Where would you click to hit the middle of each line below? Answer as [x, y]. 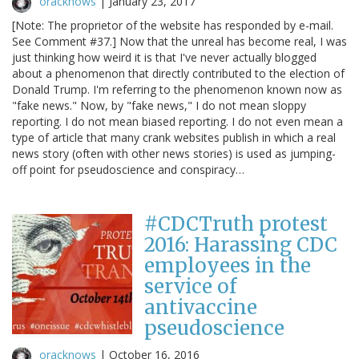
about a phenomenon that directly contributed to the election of [178, 73]
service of [190, 286]
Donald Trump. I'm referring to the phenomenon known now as [177, 89]
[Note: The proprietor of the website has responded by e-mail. [173, 25]
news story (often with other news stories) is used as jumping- [174, 153]
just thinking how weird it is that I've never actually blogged [164, 57]
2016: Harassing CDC [241, 244]
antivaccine [201, 307]
